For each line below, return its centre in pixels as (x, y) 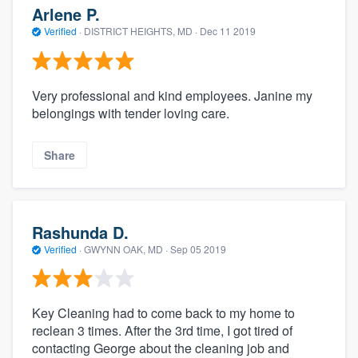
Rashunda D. (80, 232)
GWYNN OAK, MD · (126, 249)
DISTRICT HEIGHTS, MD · (141, 31)
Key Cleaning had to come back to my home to (163, 313)
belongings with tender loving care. (131, 113)
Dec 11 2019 (228, 31)
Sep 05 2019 (198, 249)
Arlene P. (66, 14)
